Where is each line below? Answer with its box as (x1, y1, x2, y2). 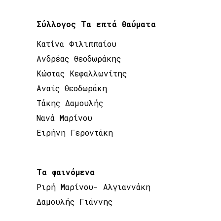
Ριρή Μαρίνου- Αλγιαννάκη (37, 181, 150, 192)
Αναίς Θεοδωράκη (37, 82, 107, 93)
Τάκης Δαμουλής (37, 97, 103, 108)
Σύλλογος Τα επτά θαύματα (37, 18, 156, 29)
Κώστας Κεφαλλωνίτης (37, 68, 127, 78)
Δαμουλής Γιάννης (37, 196, 112, 207)
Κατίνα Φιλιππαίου (37, 38, 116, 49)
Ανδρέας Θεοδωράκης (37, 53, 121, 64)
